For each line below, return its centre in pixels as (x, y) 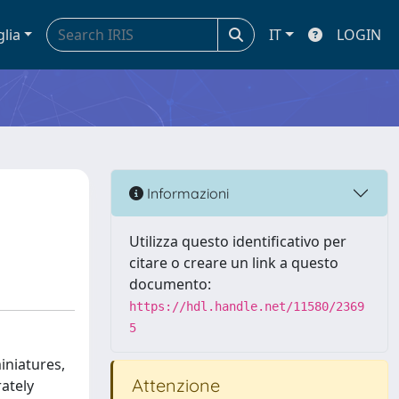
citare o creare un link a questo (234, 263)
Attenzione (174, 385)
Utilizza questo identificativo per (238, 241)
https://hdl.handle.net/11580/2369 (247, 306)
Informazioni (186, 193)
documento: (170, 284)
